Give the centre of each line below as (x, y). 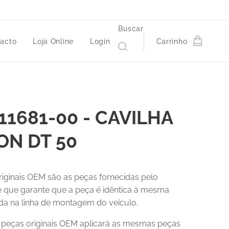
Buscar (131, 29)
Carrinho (172, 41)
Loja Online (53, 41)
